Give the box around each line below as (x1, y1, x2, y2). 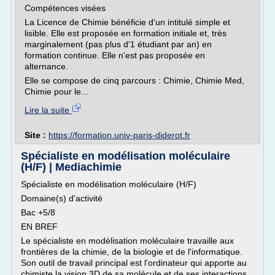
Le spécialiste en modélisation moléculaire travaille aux (21, 236, 234, 246)
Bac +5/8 (21, 207, 55, 217)
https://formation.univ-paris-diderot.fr (48, 130, 190, 140)
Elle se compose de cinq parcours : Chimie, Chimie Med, (25, 76, 244, 85)
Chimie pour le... (25, 87, 88, 96)
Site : (25, 130, 48, 140)
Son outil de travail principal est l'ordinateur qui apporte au (21, 258, 247, 268)
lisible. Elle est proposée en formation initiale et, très (25, 28, 227, 38)
